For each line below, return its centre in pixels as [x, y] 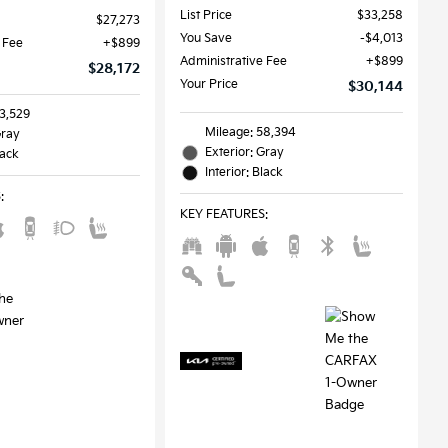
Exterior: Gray [244, 152]
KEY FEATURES [222, 214]
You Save [205, 38]
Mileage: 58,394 [250, 132]
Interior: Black [243, 172]
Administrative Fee [233, 61]
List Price [205, 15]
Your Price [208, 84]
